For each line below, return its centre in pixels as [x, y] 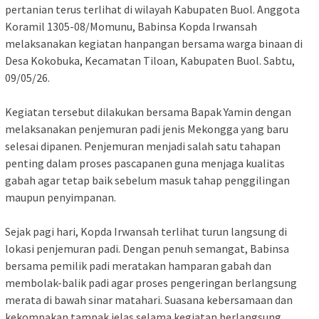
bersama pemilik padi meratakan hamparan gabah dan [138, 266]
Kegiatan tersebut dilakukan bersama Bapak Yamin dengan [148, 112]
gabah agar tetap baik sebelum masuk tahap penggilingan [147, 181]
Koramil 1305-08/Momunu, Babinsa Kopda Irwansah [131, 27]
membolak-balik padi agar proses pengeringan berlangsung [151, 283]
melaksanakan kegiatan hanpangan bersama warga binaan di [154, 44]
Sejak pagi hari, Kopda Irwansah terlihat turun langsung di [146, 232]
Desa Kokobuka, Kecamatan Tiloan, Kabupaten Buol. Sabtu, [150, 61]
